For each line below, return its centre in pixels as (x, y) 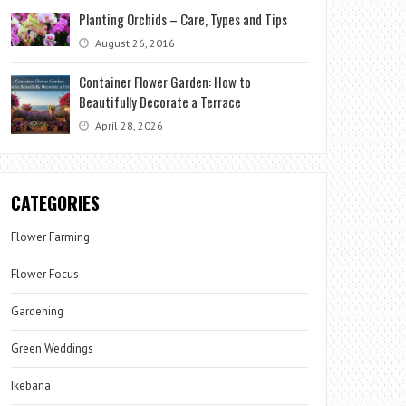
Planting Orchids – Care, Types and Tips (184, 19)
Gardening (38, 311)
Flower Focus (45, 274)
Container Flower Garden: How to (165, 82)
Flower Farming (51, 237)
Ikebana (31, 386)
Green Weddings (53, 348)
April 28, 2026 (128, 126)
